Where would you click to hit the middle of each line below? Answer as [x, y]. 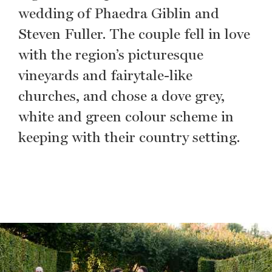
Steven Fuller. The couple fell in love [134, 34]
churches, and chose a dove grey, [121, 96]
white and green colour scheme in [126, 117]
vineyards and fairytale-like [105, 76]
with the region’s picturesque [111, 55]
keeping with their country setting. [129, 138]
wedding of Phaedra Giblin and [119, 14]
